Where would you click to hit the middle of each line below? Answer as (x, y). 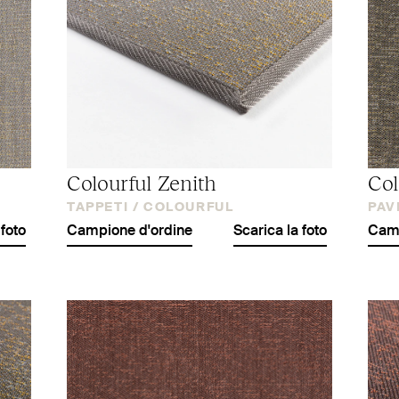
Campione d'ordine (130, 231)
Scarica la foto (280, 231)
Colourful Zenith (142, 181)
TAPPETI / (103, 207)
